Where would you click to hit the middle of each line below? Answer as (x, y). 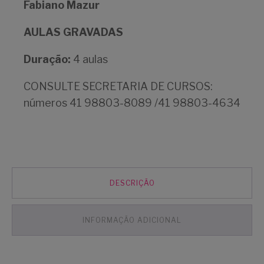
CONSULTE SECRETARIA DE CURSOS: (118, 87)
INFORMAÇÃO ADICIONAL (132, 220)
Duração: (47, 60)
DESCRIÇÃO (132, 183)
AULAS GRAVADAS (75, 32)
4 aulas (89, 60)
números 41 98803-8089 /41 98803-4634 (132, 103)
